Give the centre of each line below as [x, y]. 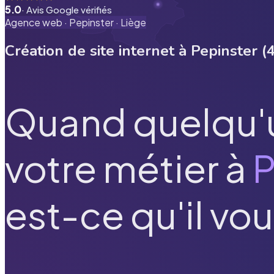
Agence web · [37, 22]
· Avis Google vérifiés [67, 9]
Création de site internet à [98, 50]
